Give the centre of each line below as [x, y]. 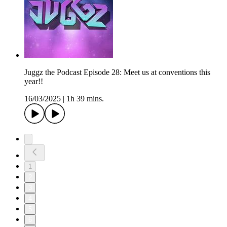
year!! [34, 82]
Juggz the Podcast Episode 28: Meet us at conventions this [117, 72]
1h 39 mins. [85, 99]
